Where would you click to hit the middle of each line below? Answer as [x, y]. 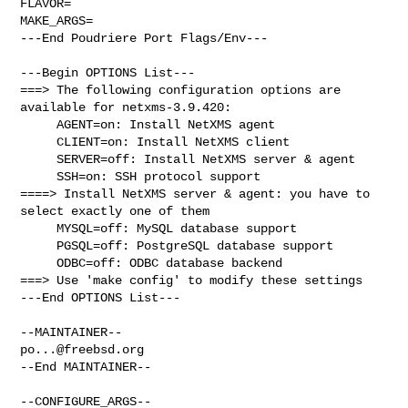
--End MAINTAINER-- [86, 367]
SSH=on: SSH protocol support [39, 176]
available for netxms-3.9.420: [126, 107]
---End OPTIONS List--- [101, 297]
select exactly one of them [115, 211]
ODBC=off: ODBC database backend [39, 263]
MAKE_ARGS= [57, 20]
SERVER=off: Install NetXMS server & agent [39, 159]
